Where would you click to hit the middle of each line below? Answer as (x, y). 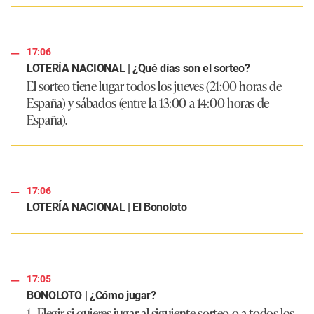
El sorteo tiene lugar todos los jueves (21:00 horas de (154, 86)
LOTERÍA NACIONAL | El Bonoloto (107, 207)
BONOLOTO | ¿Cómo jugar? (91, 296)
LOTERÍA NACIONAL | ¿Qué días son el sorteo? (138, 69)
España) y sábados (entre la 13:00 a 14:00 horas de (148, 103)
